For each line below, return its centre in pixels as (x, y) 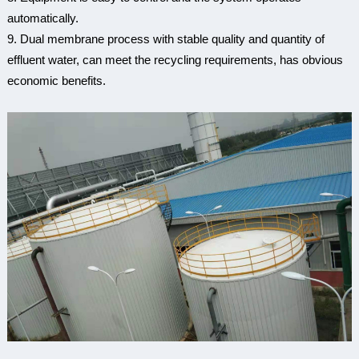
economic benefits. (56, 80)
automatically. (42, 18)
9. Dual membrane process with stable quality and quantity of (165, 38)
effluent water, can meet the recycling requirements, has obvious (175, 59)
